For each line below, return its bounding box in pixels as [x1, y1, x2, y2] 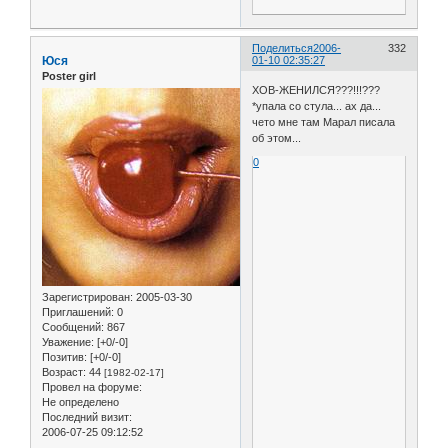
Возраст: [42, 366, 86, 379]
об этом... [252, 131, 302, 144]
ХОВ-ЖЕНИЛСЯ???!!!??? [252, 83, 381, 96]
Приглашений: [42, 306, 114, 319]
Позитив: [42, 351, 87, 364]
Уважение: [42, 336, 94, 349]
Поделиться [252, 42, 314, 55]
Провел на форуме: [42, 381, 142, 394]
